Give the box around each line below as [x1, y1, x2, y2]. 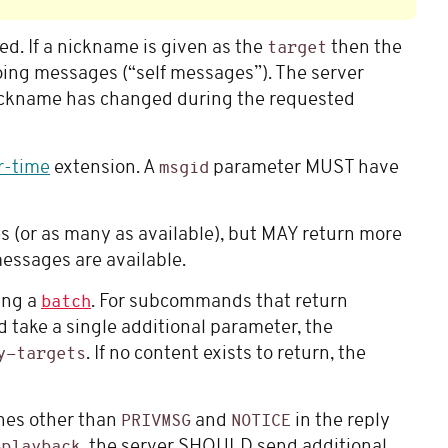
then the [327, 39, 402, 59]
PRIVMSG [121, 412, 191, 430]
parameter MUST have [209, 158, 399, 178]
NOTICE [231, 412, 291, 430]
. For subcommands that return [91, 292, 348, 312]
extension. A [50, 158, 159, 178]
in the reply [291, 411, 390, 431]
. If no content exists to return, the [86, 344, 366, 364]
